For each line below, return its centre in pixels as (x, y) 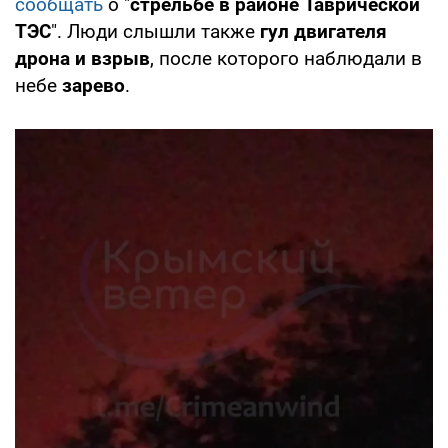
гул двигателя (323, 31)
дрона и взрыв (82, 58)
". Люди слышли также (155, 31)
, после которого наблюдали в (286, 58)
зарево (93, 85)
